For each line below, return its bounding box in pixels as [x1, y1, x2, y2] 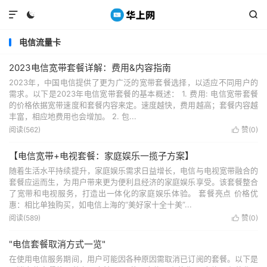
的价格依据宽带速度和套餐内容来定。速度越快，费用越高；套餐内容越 [9, 100, 258, 110]
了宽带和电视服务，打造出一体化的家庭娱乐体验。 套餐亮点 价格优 [9, 188, 258, 198]
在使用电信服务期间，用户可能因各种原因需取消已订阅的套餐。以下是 [9, 254, 258, 263]
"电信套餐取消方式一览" [9, 238, 105, 250]
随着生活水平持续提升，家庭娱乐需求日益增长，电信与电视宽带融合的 [9, 166, 258, 175]
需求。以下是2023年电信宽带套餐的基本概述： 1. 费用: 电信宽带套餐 [9, 89, 258, 98]
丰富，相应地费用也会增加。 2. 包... [9, 111, 136, 121]
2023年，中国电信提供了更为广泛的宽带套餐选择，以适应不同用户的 [9, 77, 258, 87]
